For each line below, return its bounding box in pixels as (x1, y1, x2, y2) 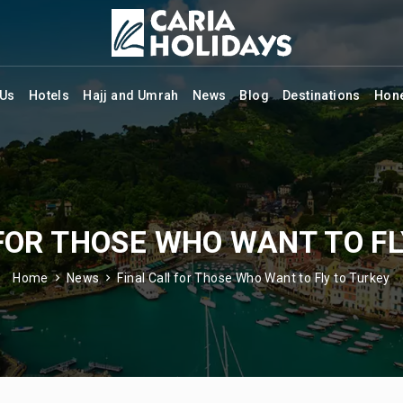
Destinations (282, 87, 361, 103)
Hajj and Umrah (83, 87, 179, 103)
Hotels (28, 87, 70, 103)
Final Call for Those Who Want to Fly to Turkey (117, 271, 390, 285)
